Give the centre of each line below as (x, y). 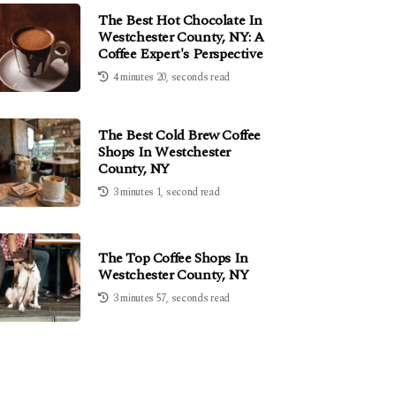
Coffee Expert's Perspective (181, 53)
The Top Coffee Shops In (173, 258)
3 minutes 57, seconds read (171, 298)
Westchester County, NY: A (182, 37)
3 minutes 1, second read (166, 192)
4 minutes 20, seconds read (171, 77)
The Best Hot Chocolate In (181, 20)
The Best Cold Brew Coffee (180, 135)
